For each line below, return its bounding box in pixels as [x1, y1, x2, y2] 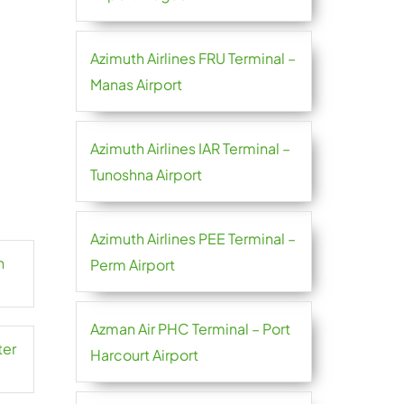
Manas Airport [89, 75, 182, 94]
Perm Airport [89, 255, 175, 274]
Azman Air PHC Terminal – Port [89, 319, 290, 338]
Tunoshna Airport [89, 165, 202, 184]
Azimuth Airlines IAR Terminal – [89, 139, 290, 158]
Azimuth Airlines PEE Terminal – [89, 229, 296, 248]
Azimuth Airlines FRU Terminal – [89, 49, 296, 68]
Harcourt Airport [89, 345, 198, 364]
